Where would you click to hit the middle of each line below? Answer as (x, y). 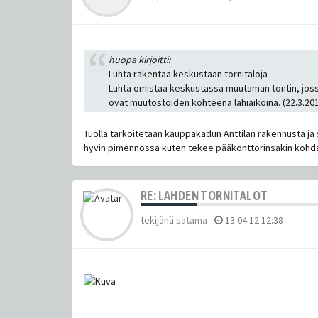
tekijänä (158, 220)
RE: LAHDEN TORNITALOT (204, 196)
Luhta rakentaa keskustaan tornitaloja (188, 74)
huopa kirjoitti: (139, 60)
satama (192, 220)
